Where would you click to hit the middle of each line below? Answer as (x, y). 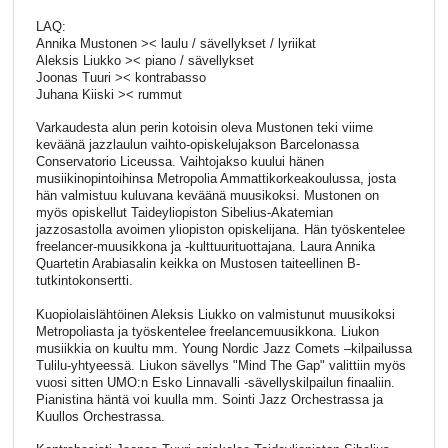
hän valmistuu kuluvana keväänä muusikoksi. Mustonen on (207, 196)
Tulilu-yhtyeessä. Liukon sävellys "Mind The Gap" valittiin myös (220, 365)
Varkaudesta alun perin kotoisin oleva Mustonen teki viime (204, 128)
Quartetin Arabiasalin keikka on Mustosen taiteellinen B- (197, 264)
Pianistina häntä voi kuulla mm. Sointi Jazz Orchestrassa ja (209, 399)
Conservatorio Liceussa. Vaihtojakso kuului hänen (179, 162)
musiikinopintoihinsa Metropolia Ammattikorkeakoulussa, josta (215, 179)
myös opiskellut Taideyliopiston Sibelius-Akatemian (184, 213)
